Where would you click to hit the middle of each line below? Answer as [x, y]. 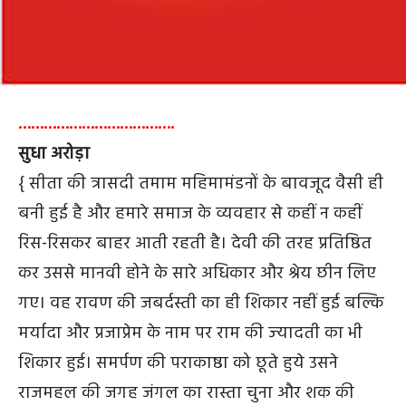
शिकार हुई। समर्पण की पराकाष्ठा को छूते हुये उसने [178, 364]
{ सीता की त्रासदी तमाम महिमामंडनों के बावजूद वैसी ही [201, 184]
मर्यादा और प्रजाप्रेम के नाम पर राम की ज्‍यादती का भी [190, 334]
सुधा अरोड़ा [54, 155]
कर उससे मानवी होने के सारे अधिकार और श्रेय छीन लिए [197, 274]
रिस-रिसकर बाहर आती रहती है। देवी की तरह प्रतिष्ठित [195, 244]
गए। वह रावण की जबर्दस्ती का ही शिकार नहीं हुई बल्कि [201, 304]
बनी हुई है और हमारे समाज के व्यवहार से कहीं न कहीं [190, 214]
